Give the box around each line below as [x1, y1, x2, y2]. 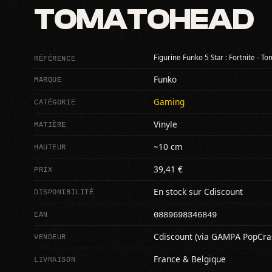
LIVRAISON [34, 253, 76, 264]
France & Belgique [154, 254, 226, 264]
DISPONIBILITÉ [34, 186, 94, 197]
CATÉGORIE [34, 96, 76, 107]
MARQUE [34, 73, 62, 84]
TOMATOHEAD [34, 2, 254, 36]
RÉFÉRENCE [34, 52, 76, 63]
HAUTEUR [34, 141, 67, 152]
